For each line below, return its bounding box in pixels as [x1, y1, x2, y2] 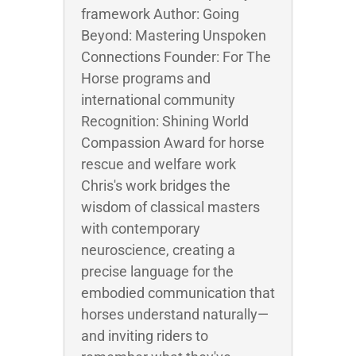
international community [81, 91, 235, 108]
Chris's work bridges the [81, 177, 230, 194]
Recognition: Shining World [81, 113, 249, 130]
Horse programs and [81, 70, 211, 87]
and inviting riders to [81, 327, 208, 344]
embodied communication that [81, 284, 275, 301]
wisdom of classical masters [81, 199, 260, 215]
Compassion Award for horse [81, 134, 265, 151]
